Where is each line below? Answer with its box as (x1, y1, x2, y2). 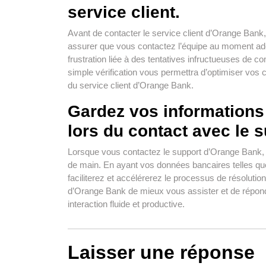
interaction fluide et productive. (68, 198, 185, 209)
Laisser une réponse (68, 241, 255, 263)
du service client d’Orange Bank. (68, 80, 194, 90)
